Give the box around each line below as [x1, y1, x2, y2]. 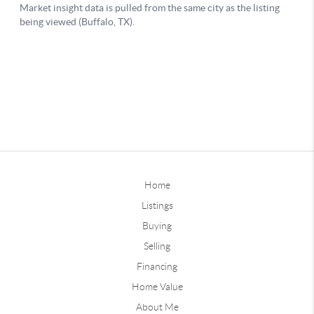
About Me [135, 301, 179, 313]
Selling [144, 240, 170, 252]
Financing [137, 260, 177, 272]
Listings [141, 199, 173, 211]
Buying [142, 219, 172, 231]
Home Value [131, 280, 183, 292]
